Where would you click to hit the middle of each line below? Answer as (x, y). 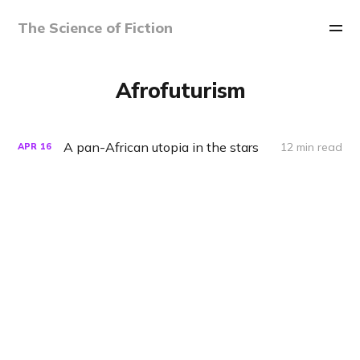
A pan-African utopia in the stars (162, 147)
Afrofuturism (180, 90)
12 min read (311, 147)
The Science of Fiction (96, 28)
